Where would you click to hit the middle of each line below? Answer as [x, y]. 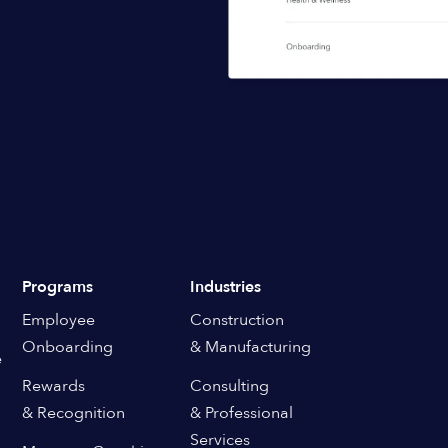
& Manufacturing [250, 347]
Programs [58, 287]
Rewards [54, 386]
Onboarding [68, 347]
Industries [225, 287]
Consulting [229, 386]
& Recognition [74, 413]
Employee [59, 320]
